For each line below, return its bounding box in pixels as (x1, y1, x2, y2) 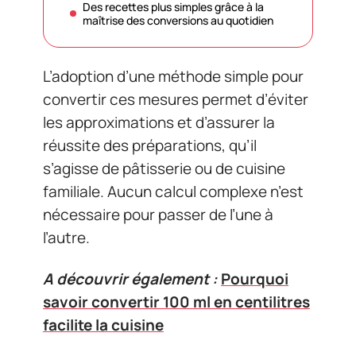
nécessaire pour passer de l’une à (43, 204, 273, 225)
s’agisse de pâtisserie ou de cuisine (43, 158, 285, 179)
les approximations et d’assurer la (43, 112, 275, 133)
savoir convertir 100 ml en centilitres (43, 291, 310, 312)
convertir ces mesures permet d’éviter (43, 89, 308, 110)
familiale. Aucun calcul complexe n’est (43, 181, 304, 202)
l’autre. (43, 227, 90, 248)
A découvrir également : (43, 268, 218, 289)
